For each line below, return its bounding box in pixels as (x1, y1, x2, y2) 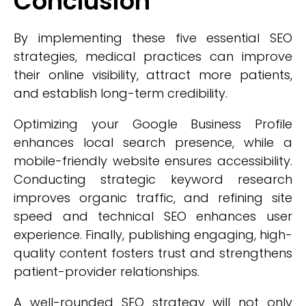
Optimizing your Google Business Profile (14, 115, 292, 133)
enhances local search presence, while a (14, 134, 292, 151)
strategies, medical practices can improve (14, 48, 292, 65)
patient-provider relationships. (14, 263, 199, 280)
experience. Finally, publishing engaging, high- (14, 226, 292, 243)
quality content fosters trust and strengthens (14, 245, 292, 262)
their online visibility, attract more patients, (14, 66, 292, 83)
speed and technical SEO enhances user (14, 208, 292, 225)
